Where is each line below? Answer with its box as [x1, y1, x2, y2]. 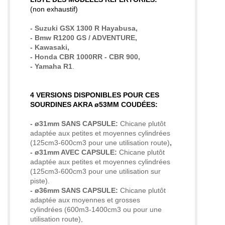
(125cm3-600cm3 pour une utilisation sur [30, 167, 161, 176]
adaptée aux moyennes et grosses [30, 196, 140, 204]
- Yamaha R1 [30, 62, 72, 71]
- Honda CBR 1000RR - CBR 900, [30, 53, 140, 61]
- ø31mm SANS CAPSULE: [30, 120, 120, 128]
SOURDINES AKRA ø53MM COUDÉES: [30, 100, 158, 109]
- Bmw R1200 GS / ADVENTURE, [30, 34, 137, 42]
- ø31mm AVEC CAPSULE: [30, 148, 119, 157]
